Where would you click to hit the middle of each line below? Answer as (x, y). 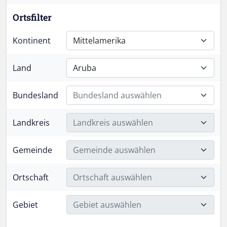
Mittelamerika (99, 41)
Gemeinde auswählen (114, 150)
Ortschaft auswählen (112, 177)
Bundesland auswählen (117, 95)
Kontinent (32, 41)
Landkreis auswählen (113, 123)
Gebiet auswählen (107, 205)
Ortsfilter (32, 17)
